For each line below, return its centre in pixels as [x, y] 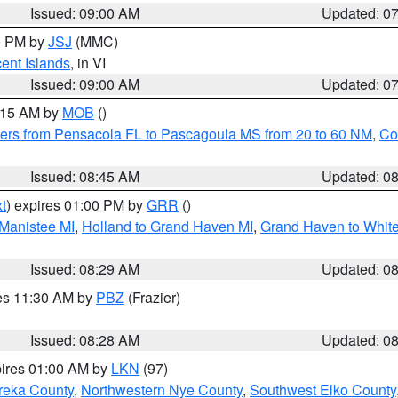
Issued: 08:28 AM [85, 340]
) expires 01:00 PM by [76, 205]
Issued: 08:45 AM [85, 176]
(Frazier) [152, 297]
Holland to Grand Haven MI [167, 226]
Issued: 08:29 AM [85, 269]
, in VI [88, 63]
